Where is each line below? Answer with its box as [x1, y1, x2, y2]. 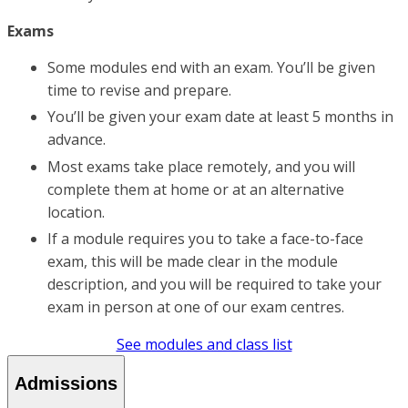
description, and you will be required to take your [47, 274, 382, 295]
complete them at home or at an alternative [47, 178, 344, 199]
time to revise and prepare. [47, 79, 231, 100]
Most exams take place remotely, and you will [47, 156, 355, 177]
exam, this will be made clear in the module [47, 251, 338, 272]
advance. [47, 129, 106, 150]
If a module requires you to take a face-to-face [47, 229, 363, 250]
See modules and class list [116, 334, 292, 355]
